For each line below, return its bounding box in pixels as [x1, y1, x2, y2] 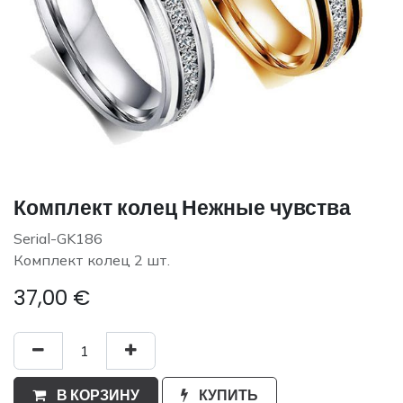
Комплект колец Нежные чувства [13, 192, 351, 222]
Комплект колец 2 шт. [13, 250, 170, 269]
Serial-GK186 [13, 228, 103, 247]
